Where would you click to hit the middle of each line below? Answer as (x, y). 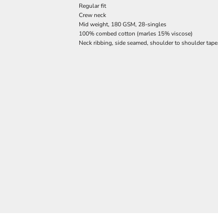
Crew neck (92, 15)
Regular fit (92, 6)
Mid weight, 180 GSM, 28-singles (123, 25)
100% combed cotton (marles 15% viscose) (136, 34)
